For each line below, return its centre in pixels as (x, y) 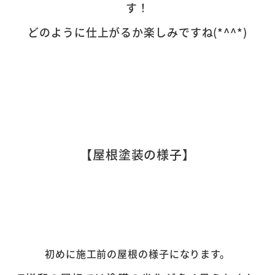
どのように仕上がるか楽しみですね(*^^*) (137, 32)
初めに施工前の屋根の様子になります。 (137, 253)
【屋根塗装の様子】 (137, 154)
